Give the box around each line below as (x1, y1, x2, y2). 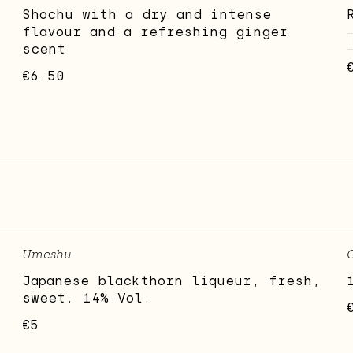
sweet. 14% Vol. (22, 291, 152, 307)
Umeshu (22, 247, 72, 262)
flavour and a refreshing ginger (22, 24, 288, 40)
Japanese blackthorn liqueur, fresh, (22, 273, 321, 289)
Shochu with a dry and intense (22, 7, 272, 23)
